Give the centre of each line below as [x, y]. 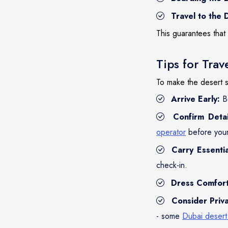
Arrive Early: [195, 99]
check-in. [172, 165]
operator [171, 132]
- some [169, 216]
